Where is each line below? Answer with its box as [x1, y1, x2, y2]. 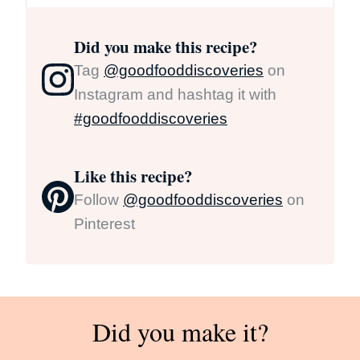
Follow [74, 191, 123, 209]
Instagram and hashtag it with [74, 86, 276, 104]
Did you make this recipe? [74, 35, 257, 59]
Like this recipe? [74, 164, 192, 189]
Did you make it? [92, 314, 268, 350]
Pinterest [74, 215, 135, 233]
